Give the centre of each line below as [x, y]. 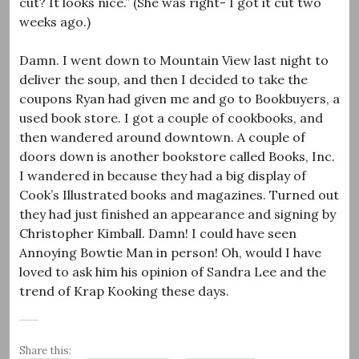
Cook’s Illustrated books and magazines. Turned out [179, 194]
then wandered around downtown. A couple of [162, 137]
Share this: [45, 350]
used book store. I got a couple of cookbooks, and [171, 117]
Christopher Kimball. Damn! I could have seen [158, 233]
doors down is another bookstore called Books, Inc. [177, 156]
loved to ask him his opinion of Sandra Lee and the [173, 271]
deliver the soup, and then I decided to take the [163, 79]
